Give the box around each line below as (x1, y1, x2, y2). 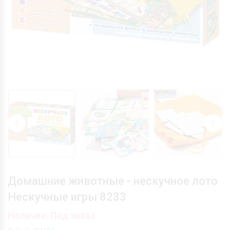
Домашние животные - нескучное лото (8, 174, 218, 187)
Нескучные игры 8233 (8, 190, 126, 203)
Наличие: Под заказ (8, 209, 95, 221)
